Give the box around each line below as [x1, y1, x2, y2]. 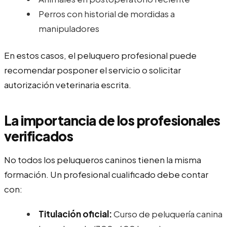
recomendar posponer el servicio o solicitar [4, 64, 181, 75]
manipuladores [39, 22, 99, 34]
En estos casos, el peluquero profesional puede [4, 49, 197, 61]
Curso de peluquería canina [112, 208, 222, 219]
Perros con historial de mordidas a [39, 8, 175, 19]
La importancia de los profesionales [4, 111, 220, 129]
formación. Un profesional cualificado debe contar [4, 168, 208, 180]
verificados [4, 127, 73, 144]
